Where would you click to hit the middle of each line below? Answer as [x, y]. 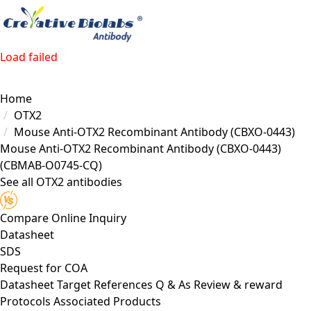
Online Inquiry [89, 218]
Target [74, 284]
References [123, 284]
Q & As [173, 284]
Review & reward [238, 284]
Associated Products [107, 301]
